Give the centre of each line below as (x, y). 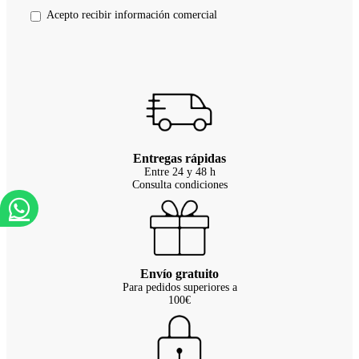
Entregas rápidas (179, 159)
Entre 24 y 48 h (179, 172)
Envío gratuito (179, 274)
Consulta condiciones (179, 185)
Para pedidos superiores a (179, 288)
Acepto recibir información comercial (132, 15)
